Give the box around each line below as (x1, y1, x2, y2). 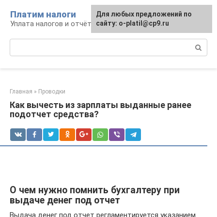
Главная (10, 88, 32, 95)
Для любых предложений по (96, 10, 192, 18)
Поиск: (10, 39, 32, 48)
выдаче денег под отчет (10, 195, 120, 206)
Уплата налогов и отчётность (10, 19, 112, 28)
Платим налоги (10, 9, 76, 19)
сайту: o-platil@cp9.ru (96, 19, 169, 27)
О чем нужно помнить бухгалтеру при (10, 185, 180, 196)
